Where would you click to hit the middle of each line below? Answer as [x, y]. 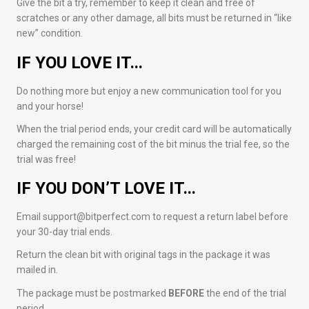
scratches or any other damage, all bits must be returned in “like [154, 18]
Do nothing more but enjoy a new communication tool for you [149, 91]
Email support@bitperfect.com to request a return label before [152, 217]
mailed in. [38, 270]
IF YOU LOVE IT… [80, 62]
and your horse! [50, 106]
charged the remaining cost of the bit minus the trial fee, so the [153, 144]
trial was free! [46, 159]
